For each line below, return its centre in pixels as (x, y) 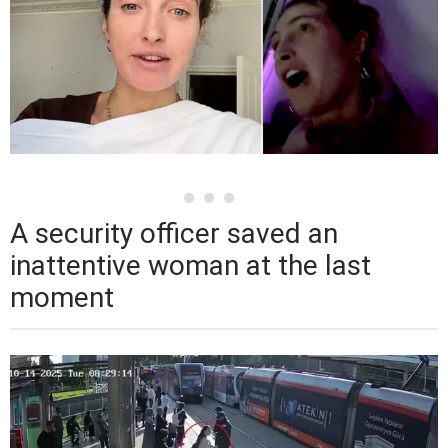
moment (62, 297)
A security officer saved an (174, 233)
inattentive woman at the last (190, 265)
